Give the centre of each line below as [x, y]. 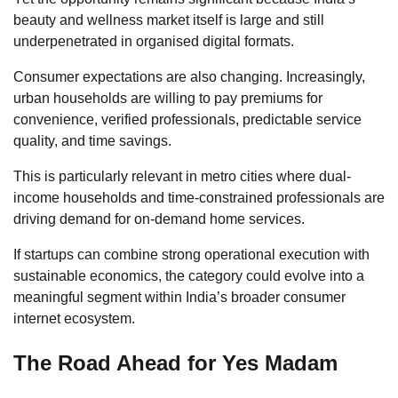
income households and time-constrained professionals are [199, 198]
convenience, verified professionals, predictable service [187, 120]
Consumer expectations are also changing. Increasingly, [189, 77]
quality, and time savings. [92, 141]
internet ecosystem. [74, 319]
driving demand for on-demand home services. [159, 219]
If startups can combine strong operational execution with [191, 255]
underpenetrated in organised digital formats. [154, 42]
